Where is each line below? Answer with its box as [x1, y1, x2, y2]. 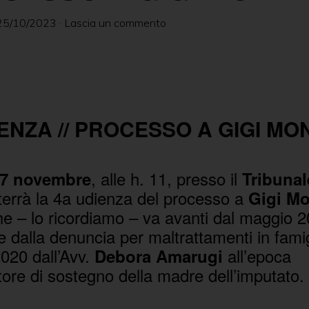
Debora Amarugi [94, 244, 223, 268]
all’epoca [222, 243, 291, 268]
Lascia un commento [63, 16, 166, 30]
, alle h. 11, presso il [90, 166, 242, 190]
